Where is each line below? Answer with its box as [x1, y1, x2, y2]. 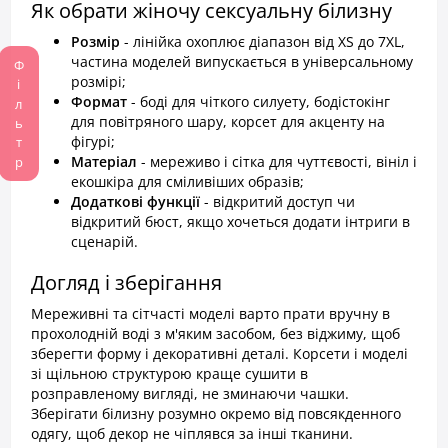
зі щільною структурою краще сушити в [31, 364, 308, 383]
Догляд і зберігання [31, 269, 222, 296]
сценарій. [71, 232, 138, 251]
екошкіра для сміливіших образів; [71, 172, 304, 191]
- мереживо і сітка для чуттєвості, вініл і [137, 152, 417, 171]
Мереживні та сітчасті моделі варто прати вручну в [31, 304, 390, 323]
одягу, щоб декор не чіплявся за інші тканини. [31, 424, 353, 443]
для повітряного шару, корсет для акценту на [71, 112, 385, 131]
